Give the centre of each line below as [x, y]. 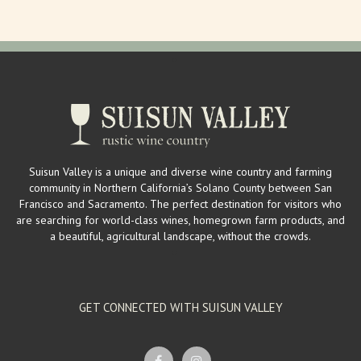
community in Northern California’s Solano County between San [180, 187]
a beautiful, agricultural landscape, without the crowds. [180, 236]
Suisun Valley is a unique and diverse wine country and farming [180, 171]
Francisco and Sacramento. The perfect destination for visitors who [180, 203]
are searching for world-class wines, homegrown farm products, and [180, 220]
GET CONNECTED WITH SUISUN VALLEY [180, 307]
